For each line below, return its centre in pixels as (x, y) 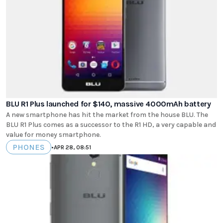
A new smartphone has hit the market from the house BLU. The (107, 115)
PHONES (29, 147)
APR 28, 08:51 (72, 147)
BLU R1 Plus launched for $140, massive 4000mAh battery (109, 104)
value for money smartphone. (54, 135)
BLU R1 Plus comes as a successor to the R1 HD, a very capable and (111, 125)
